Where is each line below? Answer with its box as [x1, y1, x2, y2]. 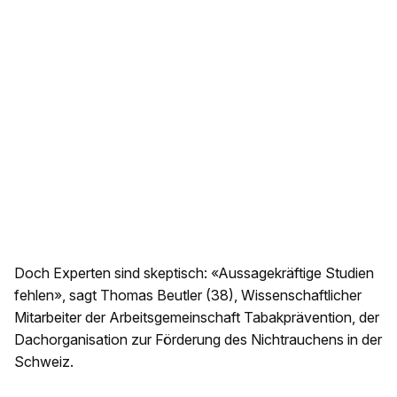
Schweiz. [14, 352, 74, 370]
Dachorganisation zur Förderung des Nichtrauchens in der [14, 330, 382, 348]
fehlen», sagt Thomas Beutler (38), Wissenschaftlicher [14, 285, 362, 304]
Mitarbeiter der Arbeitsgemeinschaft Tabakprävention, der [14, 307, 379, 326]
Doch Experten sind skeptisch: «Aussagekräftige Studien [14, 263, 374, 282]
